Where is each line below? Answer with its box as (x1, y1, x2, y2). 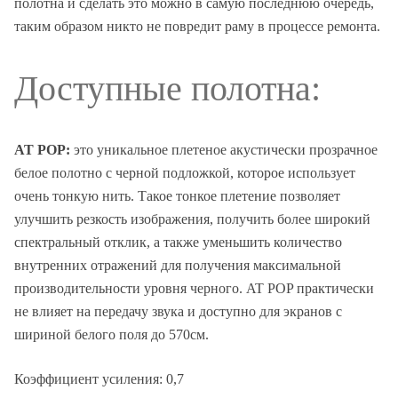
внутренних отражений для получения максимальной (14, 258, 341, 274)
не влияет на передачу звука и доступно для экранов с (14, 304, 342, 320)
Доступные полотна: (14, 68, 321, 108)
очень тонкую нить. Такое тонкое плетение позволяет (14, 188, 340, 204)
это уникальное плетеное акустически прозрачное (74, 142, 378, 158)
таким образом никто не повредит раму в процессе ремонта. (14, 18, 380, 34)
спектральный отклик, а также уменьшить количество (14, 235, 342, 251)
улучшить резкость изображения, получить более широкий (14, 211, 370, 227)
